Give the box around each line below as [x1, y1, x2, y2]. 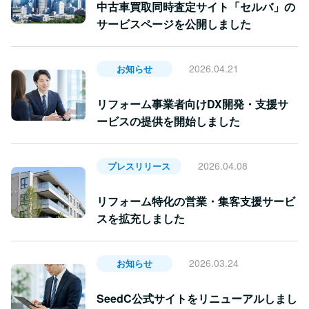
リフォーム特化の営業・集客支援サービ [97, 192, 295, 209]
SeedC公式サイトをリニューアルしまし [97, 290, 297, 306]
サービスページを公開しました [97, 15, 251, 32]
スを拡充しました [97, 210, 185, 226]
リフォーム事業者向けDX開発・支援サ [97, 95, 288, 112]
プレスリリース [108, 159, 170, 172]
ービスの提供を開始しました [97, 112, 240, 129]
